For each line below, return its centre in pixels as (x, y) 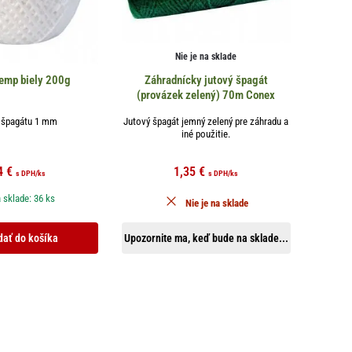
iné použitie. (206, 134)
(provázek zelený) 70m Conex (206, 95)
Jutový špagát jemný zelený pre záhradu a (206, 122)
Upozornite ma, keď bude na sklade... (206, 238)
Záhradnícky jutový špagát (206, 81)
